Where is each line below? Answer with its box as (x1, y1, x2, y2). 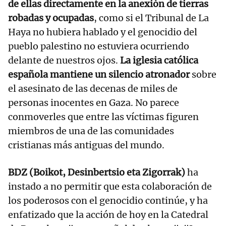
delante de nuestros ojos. (8, 54, 120, 67)
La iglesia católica (120, 54, 198, 67)
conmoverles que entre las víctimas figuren (8, 111, 199, 123)
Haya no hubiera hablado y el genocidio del (8, 26, 197, 38)
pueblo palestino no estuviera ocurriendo (8, 40, 189, 52)
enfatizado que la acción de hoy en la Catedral (8, 209, 208, 221)
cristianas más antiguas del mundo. (8, 139, 164, 151)
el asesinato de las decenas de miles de (8, 83, 178, 95)
